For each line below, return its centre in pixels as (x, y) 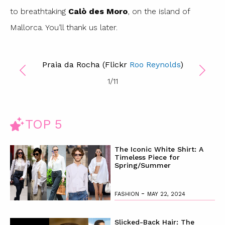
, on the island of (159, 12)
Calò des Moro (98, 12)
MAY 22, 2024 (166, 194)
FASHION (128, 194)
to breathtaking (39, 12)
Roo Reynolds (155, 64)
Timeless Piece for (147, 157)
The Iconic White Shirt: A (159, 149)
